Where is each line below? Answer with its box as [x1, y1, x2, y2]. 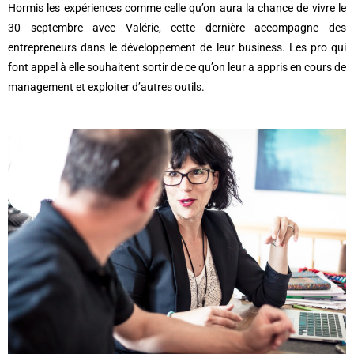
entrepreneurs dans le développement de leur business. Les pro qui [8, 41, 346, 55]
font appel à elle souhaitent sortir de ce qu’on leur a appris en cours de [8, 61, 346, 74]
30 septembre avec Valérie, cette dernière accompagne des [8, 21, 346, 35]
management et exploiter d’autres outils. [8, 81, 205, 94]
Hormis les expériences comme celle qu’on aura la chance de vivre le [8, 2, 346, 15]
